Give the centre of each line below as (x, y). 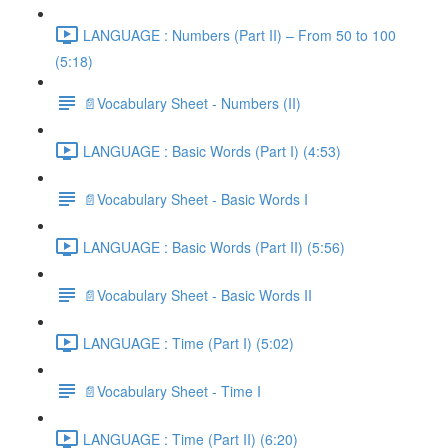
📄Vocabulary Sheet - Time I (172, 390)
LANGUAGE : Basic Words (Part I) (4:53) (212, 150)
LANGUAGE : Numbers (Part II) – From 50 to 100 (239, 34)
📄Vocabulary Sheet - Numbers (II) (192, 102)
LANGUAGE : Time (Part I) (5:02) (188, 342)
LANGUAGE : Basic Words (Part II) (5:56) (214, 246)
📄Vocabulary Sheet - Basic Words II (197, 294)
